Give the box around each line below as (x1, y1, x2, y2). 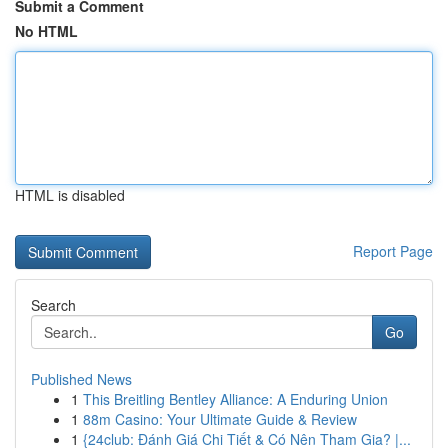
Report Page (353, 241, 433, 261)
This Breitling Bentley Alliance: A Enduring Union (83, 389, 388, 409)
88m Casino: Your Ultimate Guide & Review (83, 409, 357, 429)
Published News (31, 369, 132, 389)
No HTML (15, 21, 78, 41)
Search (31, 295, 76, 315)
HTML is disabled (15, 185, 125, 205)
